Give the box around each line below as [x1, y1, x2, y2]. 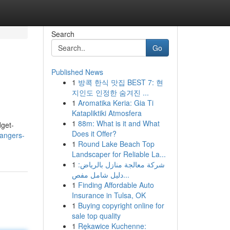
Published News [51, 67, 103, 77]
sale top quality [71, 210, 121, 221]
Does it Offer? [71, 128, 117, 139]
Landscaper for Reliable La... [71, 149, 166, 159]
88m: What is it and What [78, 118, 160, 128]
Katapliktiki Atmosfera [71, 108, 142, 118]
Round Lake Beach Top [78, 139, 155, 149]
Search [51, 29, 74, 39]
